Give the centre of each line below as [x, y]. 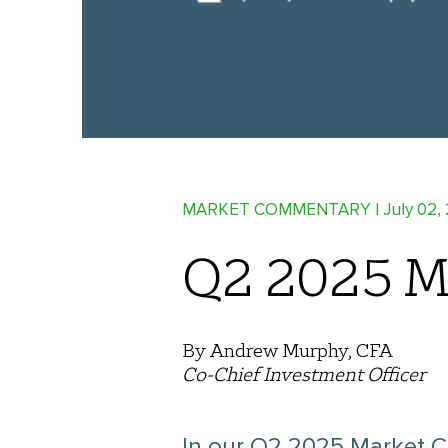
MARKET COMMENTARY [276, 210]
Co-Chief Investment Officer [304, 374]
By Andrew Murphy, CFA [287, 350]
